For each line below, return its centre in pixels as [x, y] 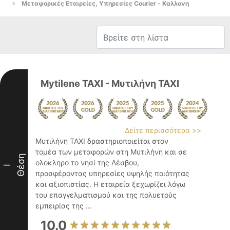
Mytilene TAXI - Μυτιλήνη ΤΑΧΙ [110, 83]
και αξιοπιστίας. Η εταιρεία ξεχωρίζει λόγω [110, 184]
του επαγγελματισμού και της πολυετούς [106, 195]
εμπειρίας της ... [64, 206]
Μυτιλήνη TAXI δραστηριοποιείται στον [102, 141]
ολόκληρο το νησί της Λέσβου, [87, 162]
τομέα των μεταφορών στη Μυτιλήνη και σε [111, 152]
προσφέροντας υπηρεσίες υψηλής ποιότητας [112, 173]
